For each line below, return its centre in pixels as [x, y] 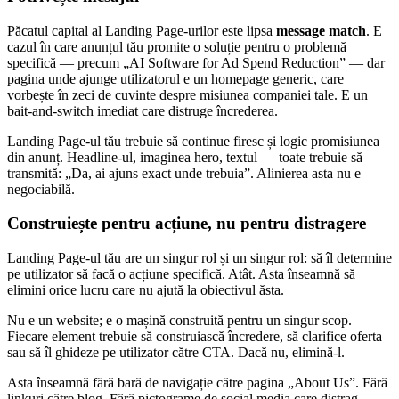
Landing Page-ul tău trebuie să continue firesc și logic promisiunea [193, 141]
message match [321, 30]
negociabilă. [41, 189]
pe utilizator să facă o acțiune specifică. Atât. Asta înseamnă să [181, 273]
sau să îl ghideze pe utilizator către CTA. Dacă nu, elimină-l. [176, 352]
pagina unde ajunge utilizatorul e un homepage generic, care [175, 78]
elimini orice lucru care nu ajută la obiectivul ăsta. [146, 289]
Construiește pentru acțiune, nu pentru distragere [187, 224]
